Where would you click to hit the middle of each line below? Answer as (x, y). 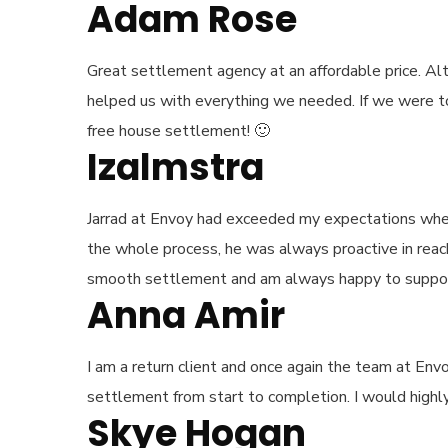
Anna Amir (186, 315)
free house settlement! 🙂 (178, 131)
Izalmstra (175, 167)
